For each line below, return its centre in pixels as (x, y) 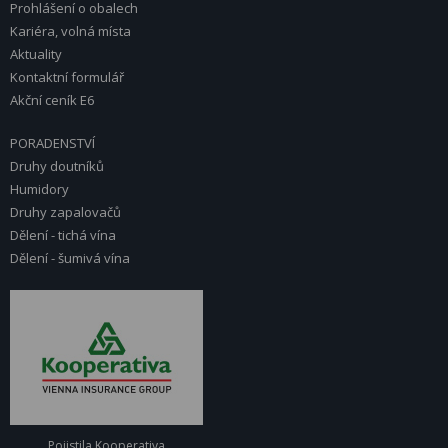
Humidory (39, 189)
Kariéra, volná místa (70, 31)
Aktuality (36, 54)
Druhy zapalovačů (65, 212)
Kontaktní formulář (67, 77)
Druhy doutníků (57, 166)
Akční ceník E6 (52, 100)
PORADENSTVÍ (52, 143)
